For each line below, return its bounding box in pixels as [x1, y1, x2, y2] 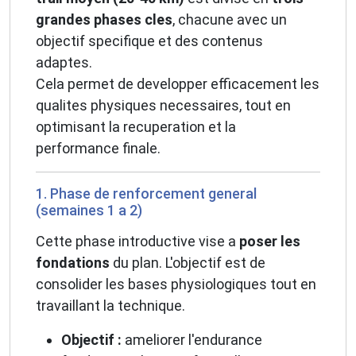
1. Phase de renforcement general [36, 185, 257, 203]
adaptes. [36, 54, 92, 72]
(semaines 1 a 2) [36, 202, 142, 219]
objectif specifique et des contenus [36, 33, 263, 50]
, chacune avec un [172, 11, 287, 29]
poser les [239, 233, 300, 250]
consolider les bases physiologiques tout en [36, 276, 316, 293]
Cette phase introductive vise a [36, 233, 239, 250]
